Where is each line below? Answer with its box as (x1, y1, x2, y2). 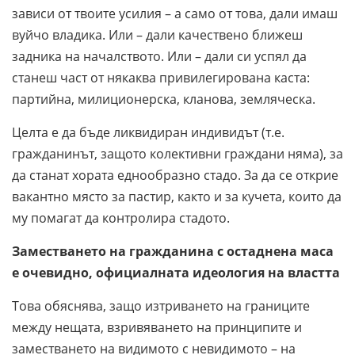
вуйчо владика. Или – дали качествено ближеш (12, 26, 303, 44)
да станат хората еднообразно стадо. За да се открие (12, 166, 338, 185)
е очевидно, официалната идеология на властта (12, 264, 340, 282)
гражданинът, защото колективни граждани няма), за (12, 145, 343, 163)
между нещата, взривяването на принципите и (12, 319, 302, 337)
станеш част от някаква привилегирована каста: (12, 69, 310, 87)
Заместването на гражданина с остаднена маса (12, 242, 334, 261)
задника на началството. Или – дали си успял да (12, 48, 307, 66)
